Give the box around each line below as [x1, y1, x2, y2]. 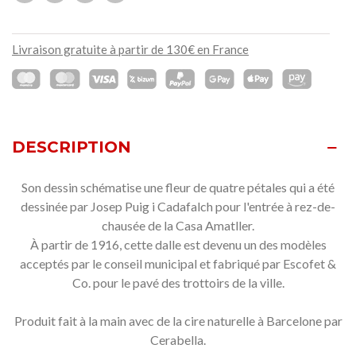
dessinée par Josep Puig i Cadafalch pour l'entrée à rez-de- [21, 198, 335, 214]
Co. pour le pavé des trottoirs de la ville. [72, 274, 284, 290]
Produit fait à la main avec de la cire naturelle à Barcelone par [14, 312, 342, 328]
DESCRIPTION [12, 137, 131, 157]
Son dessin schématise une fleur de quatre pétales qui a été [21, 179, 335, 195]
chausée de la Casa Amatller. [102, 217, 254, 233]
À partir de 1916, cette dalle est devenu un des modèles [29, 236, 327, 252]
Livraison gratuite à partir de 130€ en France [12, 42, 249, 57]
